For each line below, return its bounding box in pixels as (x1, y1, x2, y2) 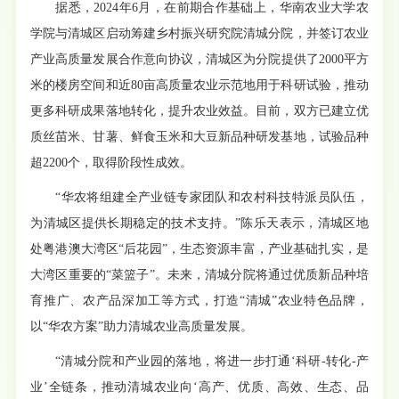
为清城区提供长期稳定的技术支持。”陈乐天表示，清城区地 (30, 216, 369, 231)
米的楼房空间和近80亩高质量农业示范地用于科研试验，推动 (30, 78, 369, 93)
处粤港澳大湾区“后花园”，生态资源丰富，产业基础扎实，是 (30, 242, 369, 256)
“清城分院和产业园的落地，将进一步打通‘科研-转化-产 (55, 354, 369, 369)
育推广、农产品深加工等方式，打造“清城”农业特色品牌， (30, 294, 369, 308)
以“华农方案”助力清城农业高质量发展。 (30, 320, 254, 334)
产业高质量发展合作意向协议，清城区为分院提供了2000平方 (30, 53, 369, 67)
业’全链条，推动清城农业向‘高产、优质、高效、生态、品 (30, 380, 369, 395)
